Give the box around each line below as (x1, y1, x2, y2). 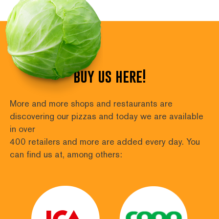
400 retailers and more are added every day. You (10, 136, 200, 147)
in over (10, 124, 35, 134)
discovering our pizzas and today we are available (10, 111, 203, 122)
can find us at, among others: (10, 149, 122, 160)
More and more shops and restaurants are (10, 98, 173, 109)
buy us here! (73, 67, 146, 86)
